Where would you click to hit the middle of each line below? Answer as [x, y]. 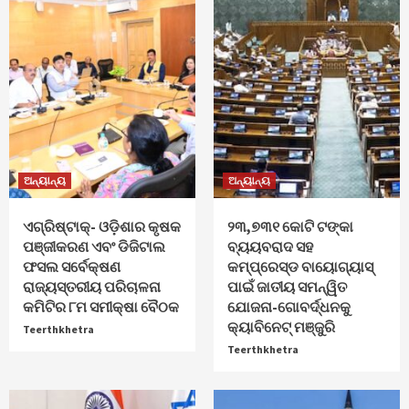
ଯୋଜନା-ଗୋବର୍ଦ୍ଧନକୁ [289, 307]
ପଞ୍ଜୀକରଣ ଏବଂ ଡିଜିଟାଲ [94, 246]
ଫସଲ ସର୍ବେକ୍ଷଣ [72, 267]
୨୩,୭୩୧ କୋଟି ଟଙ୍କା [290, 226]
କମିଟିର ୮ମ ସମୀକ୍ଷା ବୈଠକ [101, 307]
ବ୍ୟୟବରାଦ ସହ [270, 246]
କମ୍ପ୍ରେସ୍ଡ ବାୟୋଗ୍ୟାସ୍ [300, 267]
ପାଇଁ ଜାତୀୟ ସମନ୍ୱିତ [287, 287]
